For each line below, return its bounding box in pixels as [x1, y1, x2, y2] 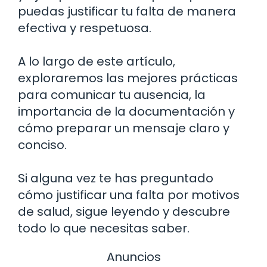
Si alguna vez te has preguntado [18, 170, 213, 187]
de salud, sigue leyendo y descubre [18, 203, 230, 220]
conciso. [18, 136, 67, 153]
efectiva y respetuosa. [18, 20, 151, 36]
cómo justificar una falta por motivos [18, 187, 240, 203]
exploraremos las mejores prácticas [18, 70, 238, 86]
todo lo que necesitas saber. [18, 220, 190, 237]
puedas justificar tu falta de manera [18, 3, 236, 20]
